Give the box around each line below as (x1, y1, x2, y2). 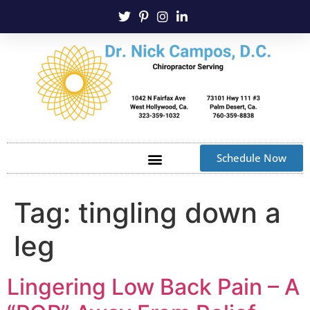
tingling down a (78, 196, 281, 230)
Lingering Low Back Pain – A (7, 273, 300, 301)
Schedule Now (217, 151, 286, 165)
